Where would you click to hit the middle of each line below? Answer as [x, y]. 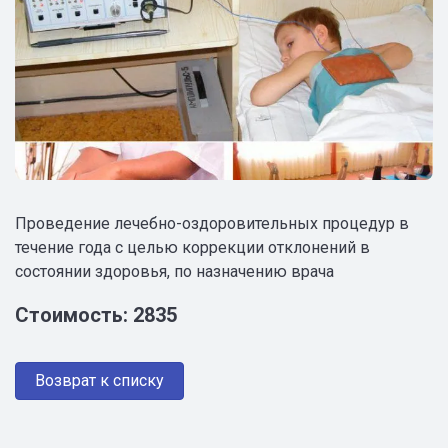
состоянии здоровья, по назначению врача [174, 271]
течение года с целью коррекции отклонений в [192, 247]
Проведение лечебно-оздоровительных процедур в [212, 223]
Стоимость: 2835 [96, 314]
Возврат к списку [100, 380]
